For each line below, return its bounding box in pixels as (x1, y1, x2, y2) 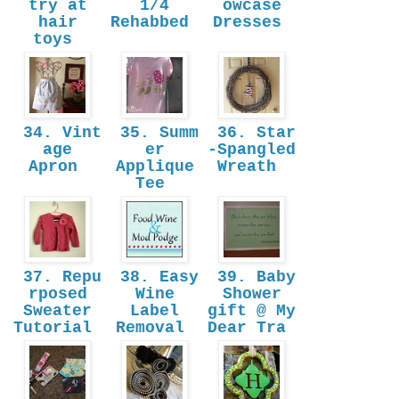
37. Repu (13, 268, 102, 287)
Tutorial (13, 319, 102, 338)
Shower (222, 285, 281, 304)
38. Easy (110, 268, 199, 287)
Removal (115, 319, 194, 338)
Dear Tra (208, 319, 296, 338)
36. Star (208, 124, 296, 142)
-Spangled (208, 141, 296, 159)
